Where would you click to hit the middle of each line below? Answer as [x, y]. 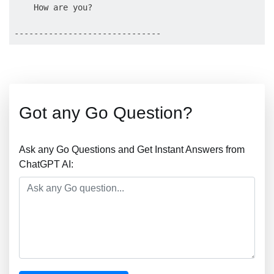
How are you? [53, 7]
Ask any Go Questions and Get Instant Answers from [132, 150]
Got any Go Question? [106, 113]
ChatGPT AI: [46, 164]
